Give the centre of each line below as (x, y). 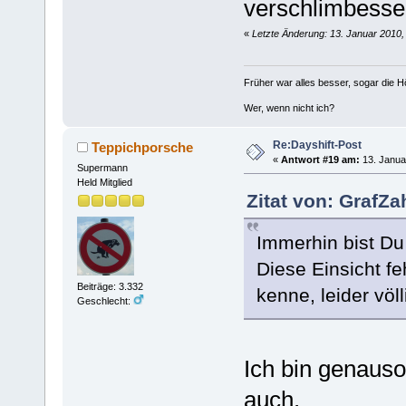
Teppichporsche (143, 147)
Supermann (102, 167)
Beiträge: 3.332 (110, 286)
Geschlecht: (105, 300)
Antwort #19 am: (320, 159)
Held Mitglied (104, 182)
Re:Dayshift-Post (317, 145)
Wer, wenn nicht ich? (289, 107)
